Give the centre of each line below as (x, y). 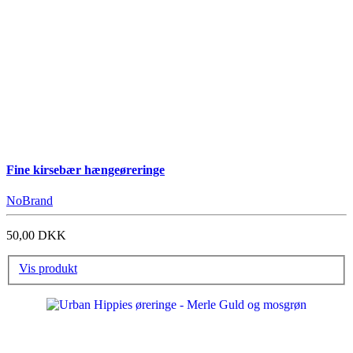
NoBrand (30, 201)
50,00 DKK (36, 236)
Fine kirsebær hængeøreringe (85, 170)
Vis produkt (48, 268)
